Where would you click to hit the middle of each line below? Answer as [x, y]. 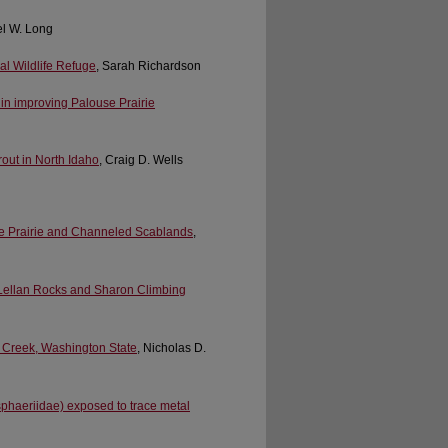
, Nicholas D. [171, 348]
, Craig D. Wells [141, 160]
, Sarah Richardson [148, 65]
